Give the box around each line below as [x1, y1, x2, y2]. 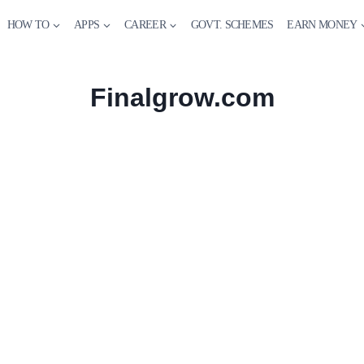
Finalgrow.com [89, 82, 275, 112]
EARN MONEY [287, 19, 357, 31]
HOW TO [6, 19, 50, 31]
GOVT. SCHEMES [190, 19, 274, 31]
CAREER [124, 19, 166, 31]
